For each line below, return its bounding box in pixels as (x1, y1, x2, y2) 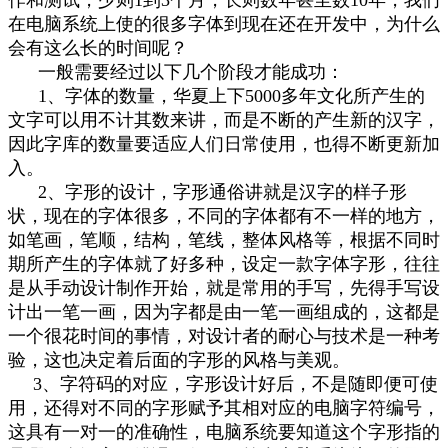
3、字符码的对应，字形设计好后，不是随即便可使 (8, 373, 438, 394)
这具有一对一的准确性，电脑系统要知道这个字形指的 (8, 421, 440, 442)
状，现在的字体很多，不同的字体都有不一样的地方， (8, 205, 440, 226)
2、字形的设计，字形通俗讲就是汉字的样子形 (8, 181, 407, 202)
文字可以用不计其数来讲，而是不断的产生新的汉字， (8, 109, 440, 130)
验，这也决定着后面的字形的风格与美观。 (8, 349, 350, 370)
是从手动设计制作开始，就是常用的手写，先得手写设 (8, 277, 440, 298)
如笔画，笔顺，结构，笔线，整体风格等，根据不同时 (8, 229, 440, 250)
